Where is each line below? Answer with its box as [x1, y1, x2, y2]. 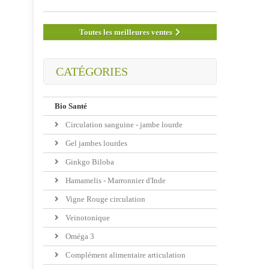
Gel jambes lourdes [64, 139, 127, 148]
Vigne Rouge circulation [64, 195, 145, 204]
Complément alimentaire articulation [64, 250, 187, 260]
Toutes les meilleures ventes [79, 28, 173, 37]
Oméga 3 [64, 232, 94, 241]
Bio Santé [55, 101, 87, 111]
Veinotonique [64, 213, 110, 223]
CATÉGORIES [56, 65, 128, 79]
